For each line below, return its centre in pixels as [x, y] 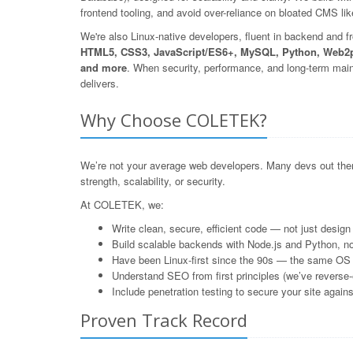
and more [104, 67]
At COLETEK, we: [122, 204]
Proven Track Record [164, 320]
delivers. [100, 83]
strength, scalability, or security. [153, 181]
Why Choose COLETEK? [174, 120]
